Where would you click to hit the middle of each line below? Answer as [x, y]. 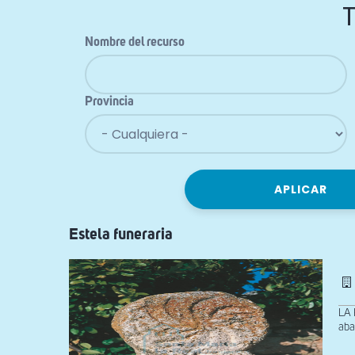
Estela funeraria [121, 235]
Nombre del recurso [134, 43]
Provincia [109, 102]
